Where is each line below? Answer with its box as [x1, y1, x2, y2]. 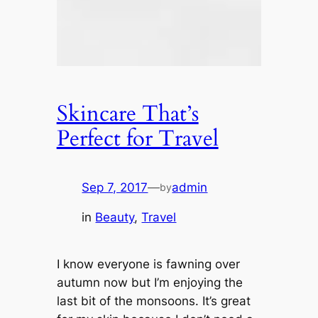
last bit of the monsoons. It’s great [56, 293, 251, 308]
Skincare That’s [56, 98, 199, 128]
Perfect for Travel [56, 123, 219, 153]
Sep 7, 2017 [82, 180, 148, 194]
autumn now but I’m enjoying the [56, 275, 243, 290]
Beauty [95, 210, 135, 225]
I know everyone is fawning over [56, 256, 240, 271]
